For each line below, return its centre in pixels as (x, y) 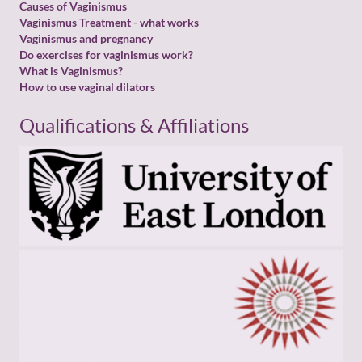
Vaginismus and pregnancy (86, 39)
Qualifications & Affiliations (134, 125)
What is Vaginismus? (71, 71)
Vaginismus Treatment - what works (109, 23)
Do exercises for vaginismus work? (106, 55)
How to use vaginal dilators (87, 87)
